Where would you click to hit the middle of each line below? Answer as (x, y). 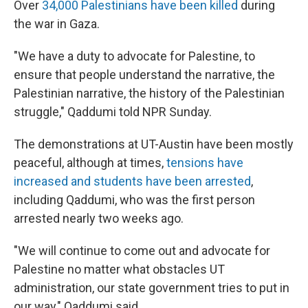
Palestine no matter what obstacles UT (119, 269)
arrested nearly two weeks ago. (99, 218)
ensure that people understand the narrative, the (144, 75)
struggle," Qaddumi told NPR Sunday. (113, 112)
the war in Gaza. (57, 24)
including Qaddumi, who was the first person (134, 200)
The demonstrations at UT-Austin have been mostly (154, 144)
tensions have (205, 163)
